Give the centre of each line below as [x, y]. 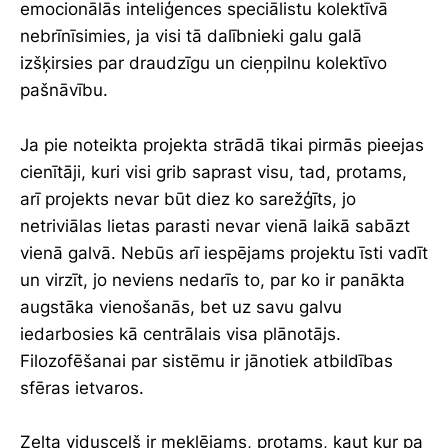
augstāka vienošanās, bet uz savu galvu [181, 306]
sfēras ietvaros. [82, 387]
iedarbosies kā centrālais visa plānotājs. [180, 333]
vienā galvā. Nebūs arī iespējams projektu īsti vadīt [224, 252]
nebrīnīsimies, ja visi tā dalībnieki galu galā [191, 36]
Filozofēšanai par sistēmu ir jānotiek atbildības [206, 360]
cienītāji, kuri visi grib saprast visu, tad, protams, [213, 171]
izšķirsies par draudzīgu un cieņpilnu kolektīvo [203, 63]
